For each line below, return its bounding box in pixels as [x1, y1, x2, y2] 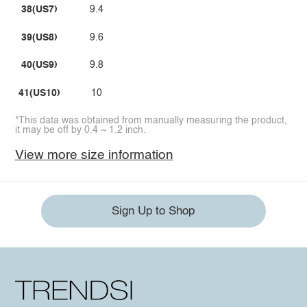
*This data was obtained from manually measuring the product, [14, 116, 287, 126]
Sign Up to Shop [112, 205, 195, 217]
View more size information [14, 148, 173, 162]
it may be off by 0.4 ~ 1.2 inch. [14, 125, 146, 136]
